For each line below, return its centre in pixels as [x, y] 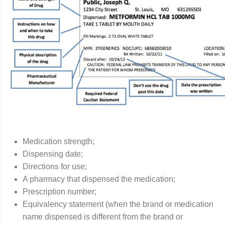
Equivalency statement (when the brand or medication [118, 204]
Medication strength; [59, 141]
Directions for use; [55, 166]
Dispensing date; [53, 154]
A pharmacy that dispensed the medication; [99, 179]
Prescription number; [60, 191]
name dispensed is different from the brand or [103, 216]
